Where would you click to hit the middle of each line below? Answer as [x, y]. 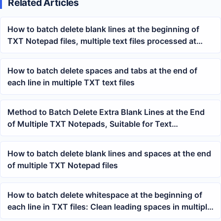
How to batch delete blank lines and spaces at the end [109, 154]
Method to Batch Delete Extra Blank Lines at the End [106, 112]
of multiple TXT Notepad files [63, 166]
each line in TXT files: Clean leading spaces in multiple [110, 207]
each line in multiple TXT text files [71, 83]
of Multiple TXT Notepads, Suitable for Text [90, 124]
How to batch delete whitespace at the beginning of [105, 195]
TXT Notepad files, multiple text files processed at [102, 41]
